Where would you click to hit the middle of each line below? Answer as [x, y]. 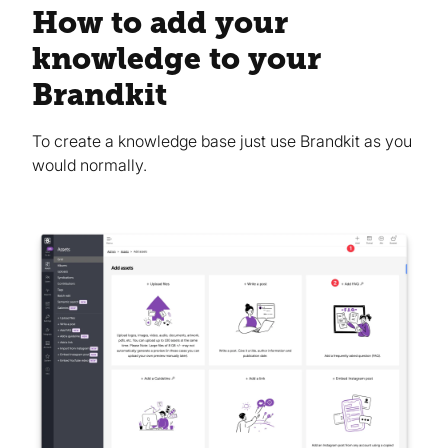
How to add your [160, 23]
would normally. [89, 165]
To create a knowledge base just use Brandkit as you [222, 141]
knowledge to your [176, 59]
